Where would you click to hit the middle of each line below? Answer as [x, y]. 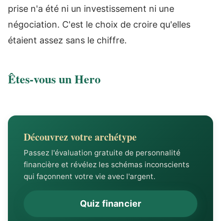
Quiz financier [110, 203]
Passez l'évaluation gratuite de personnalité [102, 153]
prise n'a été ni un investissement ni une [91, 9]
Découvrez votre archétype [80, 137]
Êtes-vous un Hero [54, 79]
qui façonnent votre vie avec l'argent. [90, 176]
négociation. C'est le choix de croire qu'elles [99, 24]
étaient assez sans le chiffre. [67, 40]
